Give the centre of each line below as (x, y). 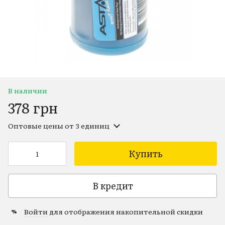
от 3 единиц (86, 125)
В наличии (28, 90)
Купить (146, 153)
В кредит (113, 186)
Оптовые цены (36, 125)
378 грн (33, 107)
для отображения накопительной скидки (125, 211)
